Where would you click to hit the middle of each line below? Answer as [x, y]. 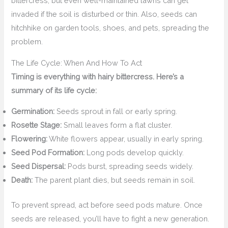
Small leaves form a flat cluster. [117, 125]
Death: [22, 180]
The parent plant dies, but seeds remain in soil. [114, 180]
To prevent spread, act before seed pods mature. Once [107, 205]
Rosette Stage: [37, 125]
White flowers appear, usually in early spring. [126, 139]
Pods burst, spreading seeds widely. [130, 166]
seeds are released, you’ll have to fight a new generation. [110, 219]
